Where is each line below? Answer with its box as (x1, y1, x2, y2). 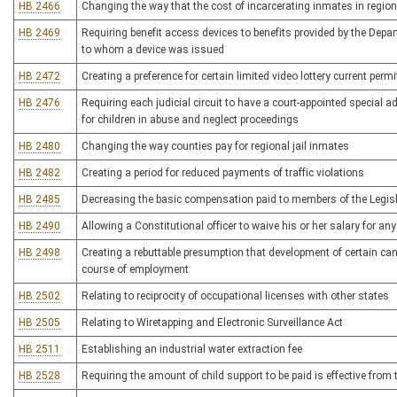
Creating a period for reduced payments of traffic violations (82, 167, 364, 179)
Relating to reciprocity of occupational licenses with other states (82, 290, 389, 302)
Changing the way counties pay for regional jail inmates (82, 140, 349, 152)
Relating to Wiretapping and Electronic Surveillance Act (82, 316, 343, 329)
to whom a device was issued (82, 43, 224, 56)
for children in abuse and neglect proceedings (82, 113, 299, 126)
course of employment (82, 263, 189, 276)
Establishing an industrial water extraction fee (82, 343, 302, 355)
